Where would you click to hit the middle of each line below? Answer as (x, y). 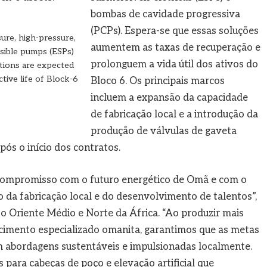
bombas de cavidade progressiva (165, 15)
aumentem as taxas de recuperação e (175, 48)
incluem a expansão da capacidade (169, 98)
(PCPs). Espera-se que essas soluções (174, 31)
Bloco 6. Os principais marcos (157, 81)
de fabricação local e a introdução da (174, 115)
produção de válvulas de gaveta (163, 131)
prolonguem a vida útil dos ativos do (174, 65)
